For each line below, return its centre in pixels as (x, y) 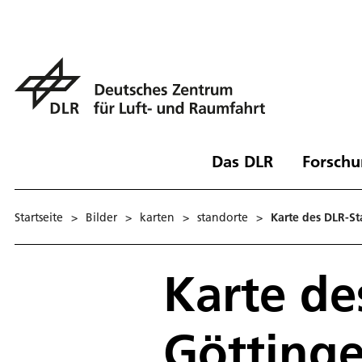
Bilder (101, 217)
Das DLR (242, 161)
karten (157, 217)
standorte (223, 217)
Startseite (39, 217)
